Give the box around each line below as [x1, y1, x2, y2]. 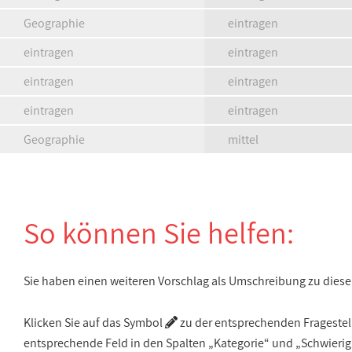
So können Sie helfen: [24, 213, 294, 252]
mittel [228, 131, 258, 148]
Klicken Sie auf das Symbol [24, 314, 165, 331]
